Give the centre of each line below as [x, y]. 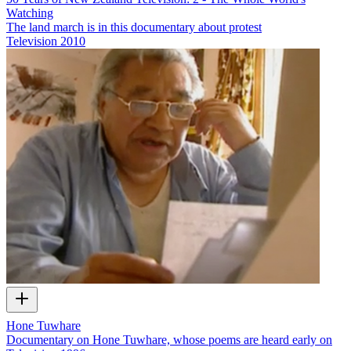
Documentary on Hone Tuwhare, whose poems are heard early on [169, 340]
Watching [30, 13]
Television [32, 41]
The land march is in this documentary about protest [134, 27]
